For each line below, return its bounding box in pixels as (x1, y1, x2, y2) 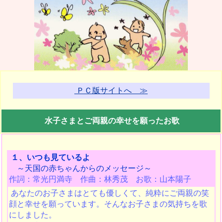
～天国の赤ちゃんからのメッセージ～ (8, 164, 152, 172)
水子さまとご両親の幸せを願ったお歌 (45, 116, 179, 125)
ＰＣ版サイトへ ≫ (74, 86, 148, 95)
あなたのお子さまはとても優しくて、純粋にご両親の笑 (8, 189, 209, 197)
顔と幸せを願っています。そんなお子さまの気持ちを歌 (8, 200, 207, 208)
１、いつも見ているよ (10, 153, 90, 162)
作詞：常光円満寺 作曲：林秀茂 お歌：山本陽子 (8, 175, 191, 183)
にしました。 (8, 211, 56, 219)
